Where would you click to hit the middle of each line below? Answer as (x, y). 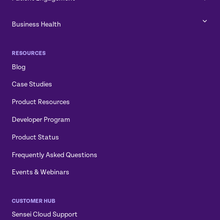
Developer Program (41, 120)
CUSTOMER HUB (34, 201)
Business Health (36, 24)
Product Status (35, 137)
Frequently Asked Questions (55, 155)
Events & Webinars (41, 172)
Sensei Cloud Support (45, 215)
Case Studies (32, 84)
